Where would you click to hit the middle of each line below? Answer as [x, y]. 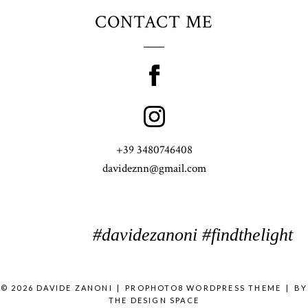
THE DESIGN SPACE [154, 300]
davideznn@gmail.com [154, 168]
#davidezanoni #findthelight [192, 234]
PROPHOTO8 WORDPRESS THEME [203, 288]
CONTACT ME [154, 22]
